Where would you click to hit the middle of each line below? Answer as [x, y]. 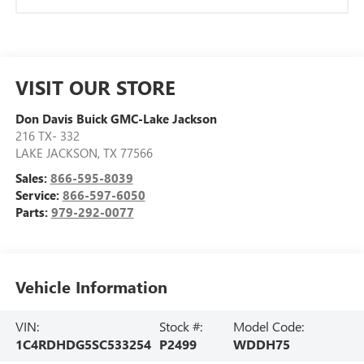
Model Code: [268, 327]
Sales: [32, 178]
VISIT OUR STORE [95, 87]
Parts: [33, 212]
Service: [39, 195]
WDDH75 [261, 344]
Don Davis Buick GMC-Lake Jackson [116, 119]
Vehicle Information [91, 286]
